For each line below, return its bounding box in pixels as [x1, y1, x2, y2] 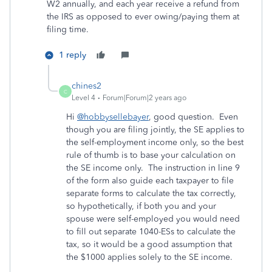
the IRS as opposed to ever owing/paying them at [47, 12, 239, 22]
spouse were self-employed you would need [66, 214, 240, 224]
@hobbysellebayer [77, 112, 149, 122]
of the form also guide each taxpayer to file [66, 175, 234, 186]
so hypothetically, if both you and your [66, 201, 216, 211]
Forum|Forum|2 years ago [103, 93, 186, 102]
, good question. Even [149, 112, 238, 122]
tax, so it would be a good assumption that [66, 239, 232, 250]
